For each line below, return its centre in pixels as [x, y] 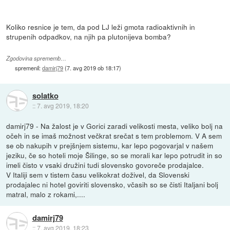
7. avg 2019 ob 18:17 [93, 68]
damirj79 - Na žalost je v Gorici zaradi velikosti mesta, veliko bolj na [115, 126]
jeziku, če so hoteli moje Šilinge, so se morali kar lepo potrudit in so [114, 155]
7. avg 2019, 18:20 [63, 105]
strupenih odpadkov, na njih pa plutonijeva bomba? [89, 37]
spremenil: [29, 68]
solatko [45, 95]
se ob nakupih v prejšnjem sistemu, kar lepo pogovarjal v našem [110, 146]
